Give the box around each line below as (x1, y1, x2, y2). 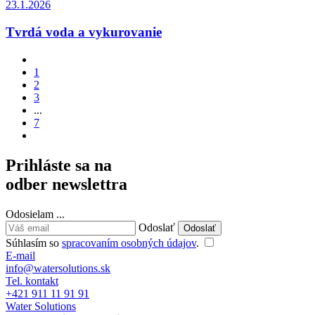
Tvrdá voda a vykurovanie (6, 25, 162, 39)
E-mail (6, 249, 35, 262)
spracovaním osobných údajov (62, 236, 196, 249)
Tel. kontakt (6, 274, 58, 287)
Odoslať (139, 221, 175, 233)
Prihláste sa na (6, 155, 112, 174)
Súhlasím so (6, 236, 62, 249)
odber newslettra (6, 174, 127, 193)
